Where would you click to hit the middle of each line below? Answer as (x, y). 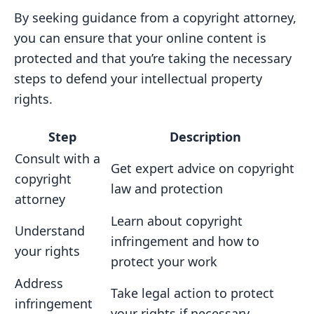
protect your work (164, 261)
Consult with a (57, 158)
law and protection (167, 189)
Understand (50, 231)
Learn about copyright (177, 221)
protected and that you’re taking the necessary (153, 58)
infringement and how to (185, 241)
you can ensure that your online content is (140, 38)
